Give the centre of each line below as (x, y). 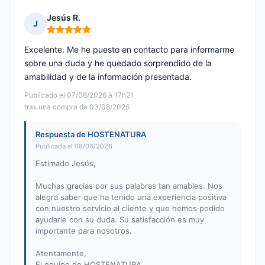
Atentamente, (61, 253)
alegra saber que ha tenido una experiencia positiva (131, 197)
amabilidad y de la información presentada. (108, 77)
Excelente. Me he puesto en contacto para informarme (129, 50)
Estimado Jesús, (66, 164)
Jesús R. (64, 18)
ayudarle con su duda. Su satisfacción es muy (120, 220)
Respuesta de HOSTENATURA (91, 135)
